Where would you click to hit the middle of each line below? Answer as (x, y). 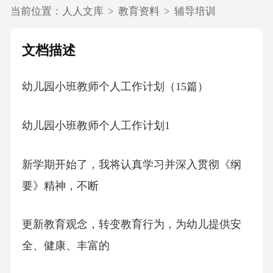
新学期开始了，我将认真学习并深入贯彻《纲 (131, 164)
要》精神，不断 (60, 186)
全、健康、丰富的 (66, 246)
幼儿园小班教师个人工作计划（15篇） (115, 87)
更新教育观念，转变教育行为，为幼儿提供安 (131, 225)
